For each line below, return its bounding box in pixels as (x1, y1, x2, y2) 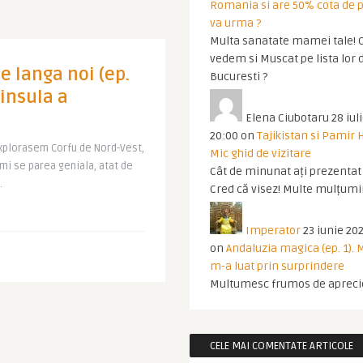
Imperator (246, 224, 301, 237)
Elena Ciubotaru (246, 111, 329, 125)
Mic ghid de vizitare (210, 147, 311, 160)
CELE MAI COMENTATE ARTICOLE (210, 340, 353, 352)
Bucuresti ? (210, 70, 267, 83)
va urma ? (210, 16, 261, 30)
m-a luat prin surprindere (210, 259, 344, 273)
